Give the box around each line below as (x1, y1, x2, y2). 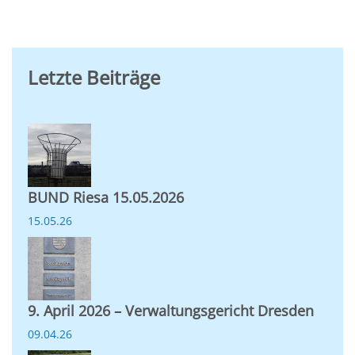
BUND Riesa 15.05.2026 (28, 188, 184, 207)
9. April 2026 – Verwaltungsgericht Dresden (28, 301, 314, 320)
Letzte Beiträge (28, 64, 160, 90)
